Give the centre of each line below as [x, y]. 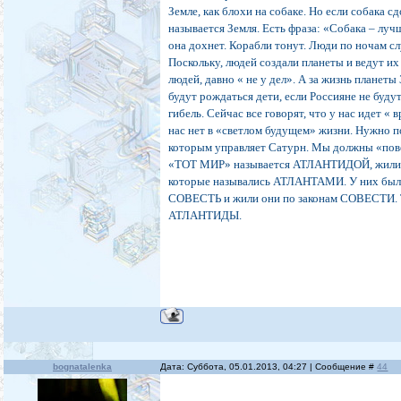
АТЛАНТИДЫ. [205, 216]
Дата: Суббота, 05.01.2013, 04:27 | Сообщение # [269, 367]
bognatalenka [82, 367]
